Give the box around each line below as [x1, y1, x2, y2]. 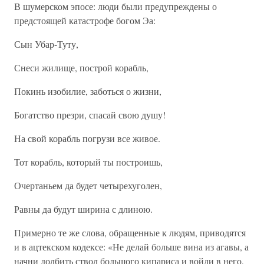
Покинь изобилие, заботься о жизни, [14, 85, 161, 97]
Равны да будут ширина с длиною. [14, 203, 153, 215]
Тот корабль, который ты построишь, [14, 156, 163, 168]
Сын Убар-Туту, [14, 38, 78, 50]
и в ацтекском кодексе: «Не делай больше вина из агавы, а [14, 240, 249, 253]
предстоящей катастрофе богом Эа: [14, 14, 156, 27]
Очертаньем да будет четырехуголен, [14, 179, 162, 192]
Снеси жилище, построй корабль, [14, 61, 148, 74]
